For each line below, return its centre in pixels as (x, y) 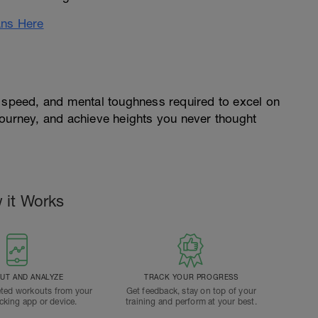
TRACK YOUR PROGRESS (191, 277)
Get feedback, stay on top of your (191, 291)
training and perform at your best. (191, 302)
